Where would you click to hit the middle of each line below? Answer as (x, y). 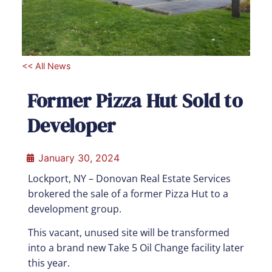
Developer (71, 125)
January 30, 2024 (79, 158)
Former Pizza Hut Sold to (135, 100)
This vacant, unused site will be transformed (128, 233)
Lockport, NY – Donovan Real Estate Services (129, 178)
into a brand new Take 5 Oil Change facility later (136, 248)
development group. (74, 209)
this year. (49, 263)
